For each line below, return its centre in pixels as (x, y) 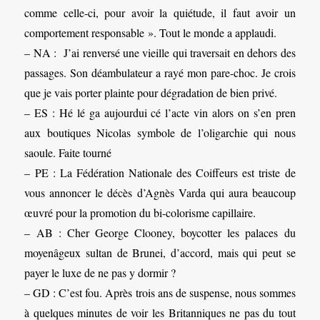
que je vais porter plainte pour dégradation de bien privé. (151, 93)
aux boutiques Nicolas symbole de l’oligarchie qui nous (160, 133)
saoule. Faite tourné (68, 153)
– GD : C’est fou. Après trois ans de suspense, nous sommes (160, 293)
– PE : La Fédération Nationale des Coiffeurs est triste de (160, 173)
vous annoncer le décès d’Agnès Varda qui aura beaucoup (160, 193)
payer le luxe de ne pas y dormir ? (100, 273)
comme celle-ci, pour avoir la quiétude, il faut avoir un (160, 13)
